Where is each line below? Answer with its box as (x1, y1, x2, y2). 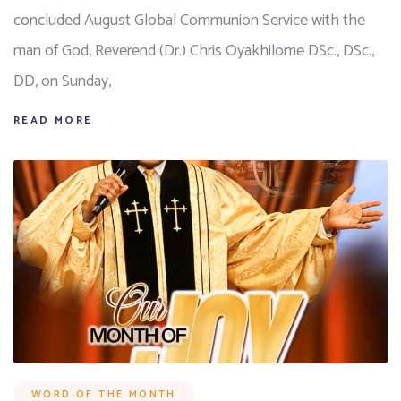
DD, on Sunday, (13, 68, 111, 96)
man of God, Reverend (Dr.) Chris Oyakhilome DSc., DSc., (13, 38, 374, 65)
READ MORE (13, 112, 93, 130)
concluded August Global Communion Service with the (13, 7, 365, 35)
